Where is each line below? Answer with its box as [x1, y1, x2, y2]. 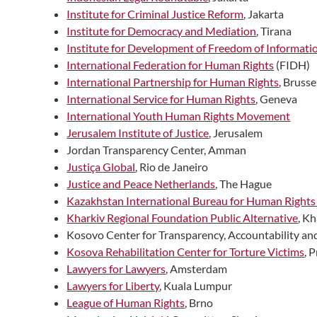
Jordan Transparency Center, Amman [67, 142, 247, 156]
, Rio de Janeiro [135, 159, 209, 173]
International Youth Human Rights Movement [67, 108, 291, 122]
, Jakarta [243, 6, 284, 21]
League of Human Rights [67, 295, 185, 309]
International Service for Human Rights [67, 91, 256, 105]
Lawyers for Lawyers [67, 261, 166, 275]
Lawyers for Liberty [67, 278, 160, 292]
